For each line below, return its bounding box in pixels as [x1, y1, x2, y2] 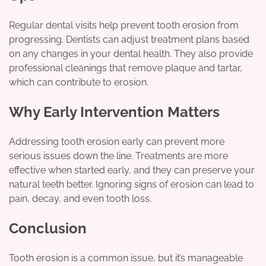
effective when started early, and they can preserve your [9, 164, 255, 176]
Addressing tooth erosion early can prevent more [9, 135, 224, 147]
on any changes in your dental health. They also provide [9, 47, 253, 59]
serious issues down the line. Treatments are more [9, 150, 228, 161]
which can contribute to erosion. [9, 76, 148, 88]
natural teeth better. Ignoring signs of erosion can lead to [9, 178, 254, 190]
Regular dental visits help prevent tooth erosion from [9, 19, 239, 31]
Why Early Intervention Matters [9, 103, 220, 121]
